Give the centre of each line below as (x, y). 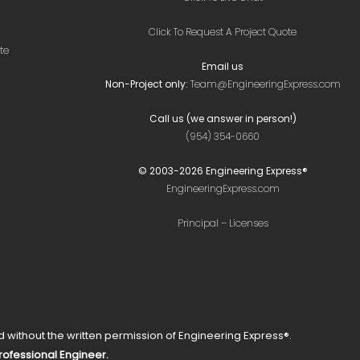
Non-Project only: (147, 84)
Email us (223, 66)
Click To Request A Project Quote (223, 32)
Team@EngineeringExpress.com (265, 84)
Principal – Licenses (223, 223)
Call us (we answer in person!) (223, 119)
